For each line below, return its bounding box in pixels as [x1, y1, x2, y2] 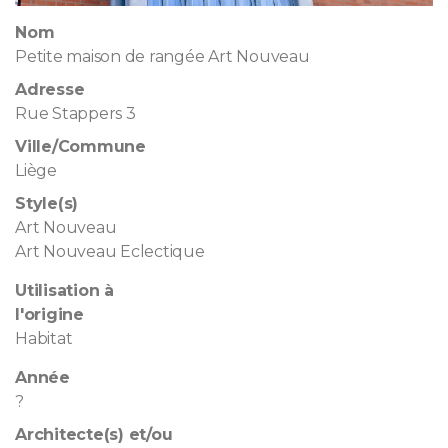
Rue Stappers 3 [15, 103, 136, 123]
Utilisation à [15, 280, 114, 300]
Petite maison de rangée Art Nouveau [15, 46, 310, 66]
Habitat [15, 328, 73, 348]
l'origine [15, 304, 84, 324]
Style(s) [15, 193, 79, 213]
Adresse [15, 79, 85, 99]
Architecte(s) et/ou [15, 424, 173, 444]
